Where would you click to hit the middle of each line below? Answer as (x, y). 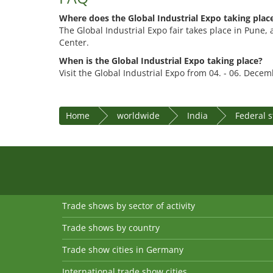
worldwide (138, 116)
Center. (74, 43)
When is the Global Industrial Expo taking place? (161, 61)
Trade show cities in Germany (123, 250)
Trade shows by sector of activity (129, 206)
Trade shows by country (111, 228)
